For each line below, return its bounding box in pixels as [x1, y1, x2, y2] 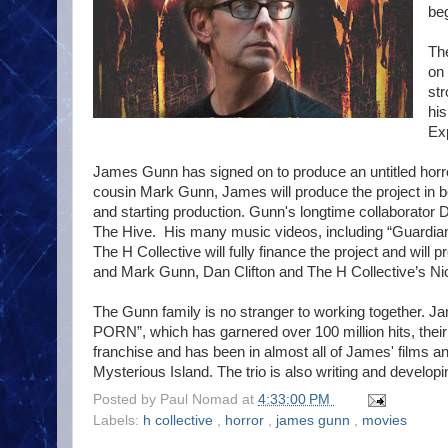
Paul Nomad [160, 392, 242, 407]
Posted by [93, 392, 160, 407]
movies [362, 413, 407, 428]
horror [225, 413, 268, 428]
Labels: [93, 413, 143, 428]
